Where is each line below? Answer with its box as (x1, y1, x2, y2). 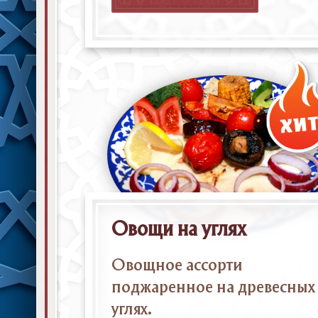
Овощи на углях (111, 221, 246, 239)
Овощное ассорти (111, 258, 243, 273)
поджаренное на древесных (111, 280, 315, 295)
